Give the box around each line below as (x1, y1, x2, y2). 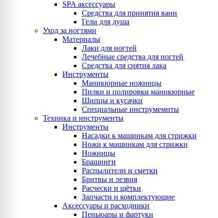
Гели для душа (82, 18, 129, 26)
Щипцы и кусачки (82, 96, 143, 105)
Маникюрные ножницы (82, 79, 162, 87)
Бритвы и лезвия (82, 175, 137, 183)
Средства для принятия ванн (82, 9, 177, 17)
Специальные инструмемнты (82, 105, 179, 113)
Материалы (62, 35, 100, 43)
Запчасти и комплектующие (82, 193, 175, 201)
